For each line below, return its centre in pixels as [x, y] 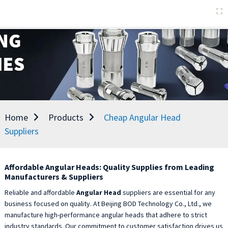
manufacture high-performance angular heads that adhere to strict [106, 215]
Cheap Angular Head [142, 117]
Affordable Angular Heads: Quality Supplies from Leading [109, 167]
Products [66, 117]
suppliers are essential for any [168, 192]
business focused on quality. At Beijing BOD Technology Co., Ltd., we [108, 204]
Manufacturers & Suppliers [54, 177]
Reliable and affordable [40, 192]
